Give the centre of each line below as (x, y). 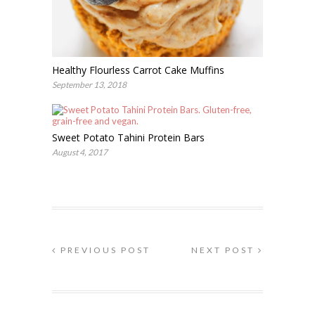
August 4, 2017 (80, 153)
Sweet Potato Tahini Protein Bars (128, 138)
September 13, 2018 (89, 85)
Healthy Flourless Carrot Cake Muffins (138, 70)
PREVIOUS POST (104, 250)
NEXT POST (225, 250)
